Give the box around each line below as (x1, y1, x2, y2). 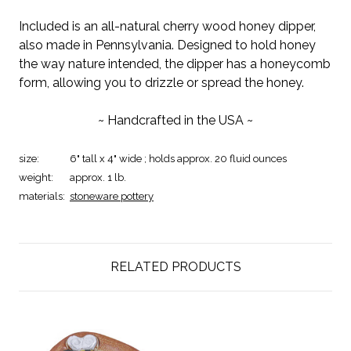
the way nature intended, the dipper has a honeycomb (19, 56, 331, 71)
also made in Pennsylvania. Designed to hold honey (19, 37, 316, 52)
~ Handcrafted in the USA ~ (98, 112, 253, 128)
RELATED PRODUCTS (110, 259, 241, 274)
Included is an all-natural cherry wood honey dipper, (19, 18, 316, 34)
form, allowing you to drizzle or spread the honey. (19, 74, 304, 90)
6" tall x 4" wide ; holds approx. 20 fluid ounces (70, 152, 287, 165)
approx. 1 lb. (70, 171, 126, 183)
